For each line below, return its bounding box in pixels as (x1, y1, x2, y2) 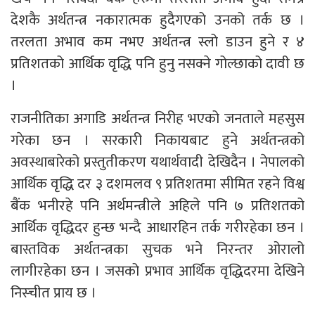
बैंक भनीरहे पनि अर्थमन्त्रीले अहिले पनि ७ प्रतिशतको (11, 193, 304, 218)
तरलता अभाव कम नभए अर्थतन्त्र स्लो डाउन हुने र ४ (11, 29, 304, 54)
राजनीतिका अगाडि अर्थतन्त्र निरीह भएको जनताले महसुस (11, 105, 304, 131)
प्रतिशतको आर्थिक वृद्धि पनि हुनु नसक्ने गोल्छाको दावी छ (11, 51, 304, 76)
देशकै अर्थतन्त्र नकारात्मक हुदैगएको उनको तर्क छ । (11, 7, 304, 32)
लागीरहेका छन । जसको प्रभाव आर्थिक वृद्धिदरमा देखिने (11, 258, 304, 283)
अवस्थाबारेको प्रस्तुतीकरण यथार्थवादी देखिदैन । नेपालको (11, 149, 304, 174)
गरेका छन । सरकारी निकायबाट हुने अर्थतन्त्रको (11, 127, 304, 153)
